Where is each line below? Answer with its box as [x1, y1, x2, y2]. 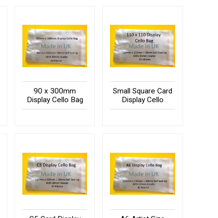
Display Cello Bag [26, 95, 83, 105]
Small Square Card [113, 87, 173, 96]
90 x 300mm [34, 87, 76, 96]
